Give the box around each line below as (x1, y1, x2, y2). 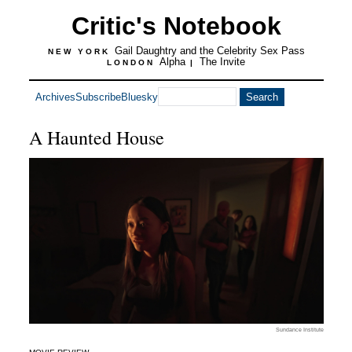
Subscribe (75, 90, 121, 103)
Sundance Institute (275, 325, 324, 333)
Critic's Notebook (71, 12, 281, 40)
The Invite (200, 56, 245, 68)
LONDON (107, 58, 159, 67)
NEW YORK (47, 47, 115, 56)
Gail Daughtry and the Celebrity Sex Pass (114, 45, 305, 57)
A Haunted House (28, 125, 164, 150)
